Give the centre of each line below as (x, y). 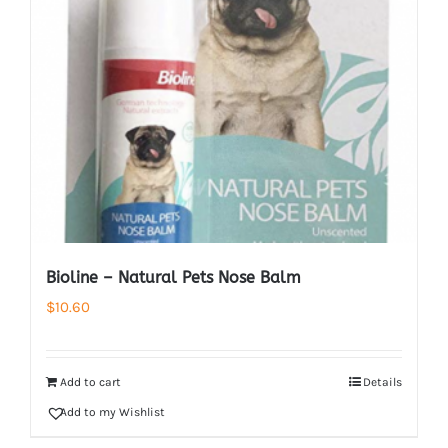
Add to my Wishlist (112, 412)
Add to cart (90, 382)
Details (382, 382)
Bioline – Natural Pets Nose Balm (173, 277)
